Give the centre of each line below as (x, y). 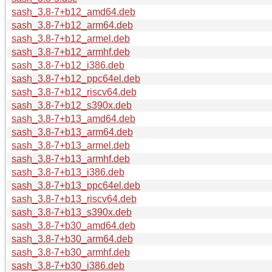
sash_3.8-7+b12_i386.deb (68, 65)
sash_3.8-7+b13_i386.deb (68, 172)
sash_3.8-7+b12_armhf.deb (71, 52)
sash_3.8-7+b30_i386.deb (68, 265)
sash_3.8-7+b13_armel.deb (71, 145)
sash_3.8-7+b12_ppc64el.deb (76, 78)
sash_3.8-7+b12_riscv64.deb (74, 92)
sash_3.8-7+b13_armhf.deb (71, 158)
